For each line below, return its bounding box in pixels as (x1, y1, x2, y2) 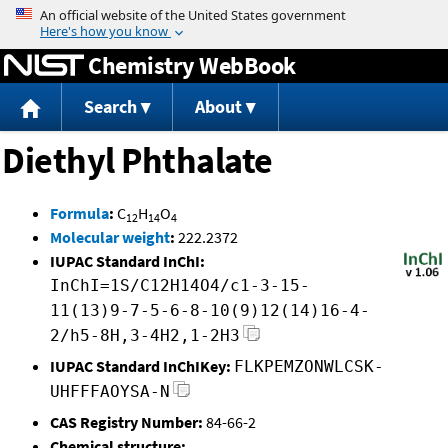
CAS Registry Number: (50, 412, 203, 433)
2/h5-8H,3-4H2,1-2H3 (50, 326, 240, 346)
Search (83, 95, 137, 119)
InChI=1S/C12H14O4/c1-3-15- (50, 276, 310, 296)
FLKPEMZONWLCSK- (234, 357, 384, 377)
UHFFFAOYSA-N (50, 382, 170, 402)
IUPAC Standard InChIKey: (50, 356, 231, 377)
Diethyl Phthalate (2, 138, 273, 184)
